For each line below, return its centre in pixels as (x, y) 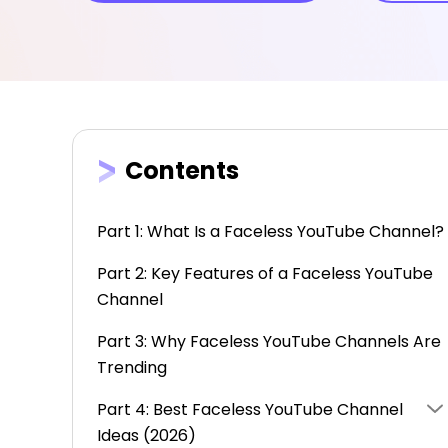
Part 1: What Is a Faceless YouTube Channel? (270, 231)
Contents (182, 170)
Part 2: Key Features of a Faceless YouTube (265, 273)
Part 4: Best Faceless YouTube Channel (250, 409)
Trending (132, 367)
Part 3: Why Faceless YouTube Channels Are (269, 341)
